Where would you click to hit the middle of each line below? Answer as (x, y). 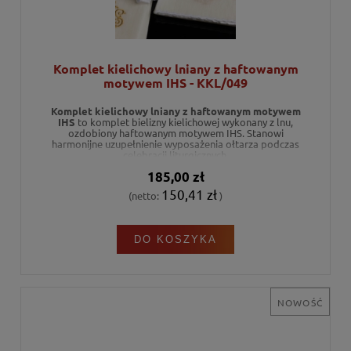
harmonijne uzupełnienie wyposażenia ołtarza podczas (175, 143)
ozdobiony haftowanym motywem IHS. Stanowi (175, 132)
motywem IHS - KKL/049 (175, 83)
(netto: (145, 196)
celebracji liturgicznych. (175, 154)
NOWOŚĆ (300, 303)
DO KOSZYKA (175, 240)
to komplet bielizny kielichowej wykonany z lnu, (184, 121)
